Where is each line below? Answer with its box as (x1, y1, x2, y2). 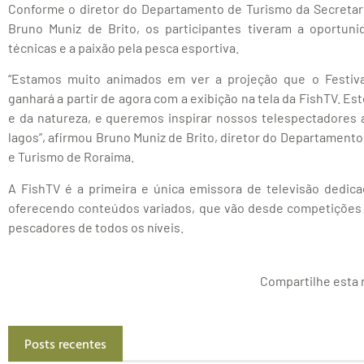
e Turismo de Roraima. (8, 149, 134, 165)
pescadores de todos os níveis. (8, 219, 184, 235)
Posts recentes (24, 334, 106, 354)
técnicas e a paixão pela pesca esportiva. (8, 39, 239, 55)
